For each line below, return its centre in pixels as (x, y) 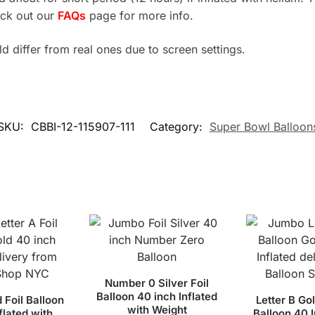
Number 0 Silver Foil (157, 283)
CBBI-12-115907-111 (83, 127)
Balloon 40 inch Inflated (157, 297)
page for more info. (141, 16)
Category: (178, 127)
